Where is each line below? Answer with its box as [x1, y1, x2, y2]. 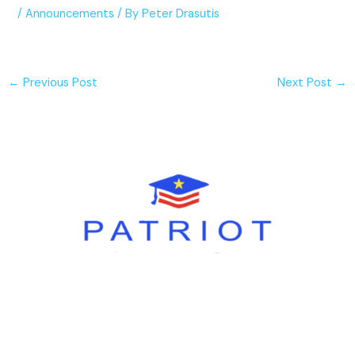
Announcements [25, 6, 115, 22]
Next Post [277, 74, 336, 90]
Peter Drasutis [142, 6, 220, 22]
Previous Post [19, 74, 97, 90]
